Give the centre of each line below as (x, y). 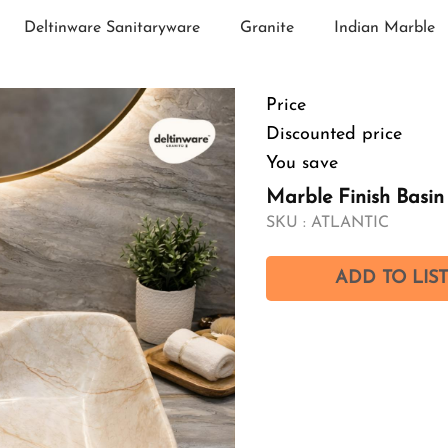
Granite (267, 27)
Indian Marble (384, 27)
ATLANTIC (350, 223)
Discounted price (334, 134)
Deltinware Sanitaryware (112, 27)
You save (302, 163)
